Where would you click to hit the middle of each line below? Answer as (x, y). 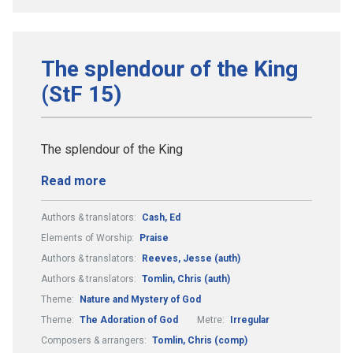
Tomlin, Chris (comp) (200, 340)
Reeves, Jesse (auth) (191, 258)
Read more (74, 180)
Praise (154, 238)
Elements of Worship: (89, 238)
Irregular (250, 320)
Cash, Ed (161, 217)
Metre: (212, 320)
